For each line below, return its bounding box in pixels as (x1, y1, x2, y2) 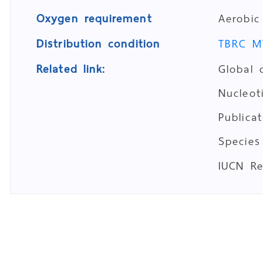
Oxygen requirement (36, 9, 152, 28)
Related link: (36, 59, 106, 79)
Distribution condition (36, 34, 160, 53)
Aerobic (218, 9, 260, 28)
